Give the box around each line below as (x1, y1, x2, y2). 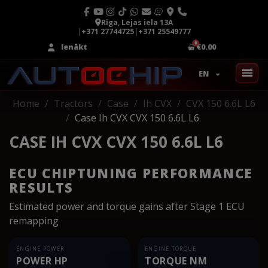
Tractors (54, 97, 93, 110)
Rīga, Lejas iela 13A (101, 17, 173, 28)
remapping (9, 214, 59, 227)
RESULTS (9, 178, 74, 196)
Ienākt (60, 42, 87, 52)
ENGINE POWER (16, 244, 65, 252)
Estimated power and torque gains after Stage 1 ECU (9, 199, 245, 213)
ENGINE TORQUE (145, 244, 197, 252)
